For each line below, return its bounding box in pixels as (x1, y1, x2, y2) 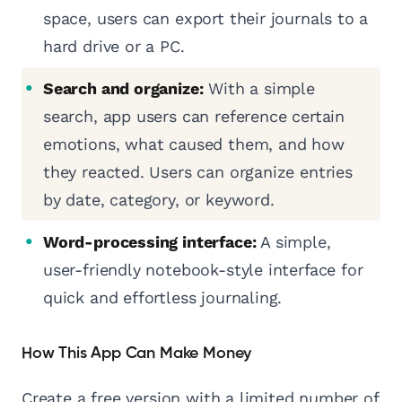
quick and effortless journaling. (43, 288, 283, 308)
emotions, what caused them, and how (43, 135, 345, 154)
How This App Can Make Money (22, 345, 252, 363)
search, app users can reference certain (43, 107, 345, 127)
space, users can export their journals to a (43, 9, 369, 29)
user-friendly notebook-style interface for (43, 260, 363, 280)
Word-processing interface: (43, 232, 257, 252)
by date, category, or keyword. (43, 190, 275, 210)
